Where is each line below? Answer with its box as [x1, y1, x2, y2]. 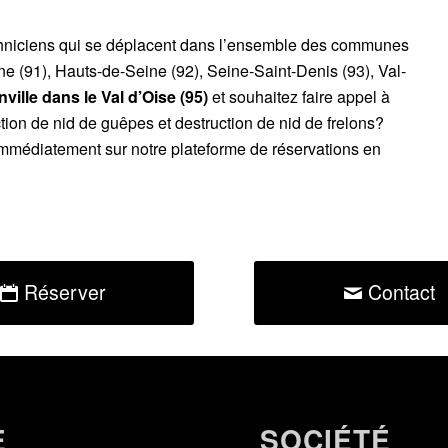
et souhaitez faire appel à [208, 84, 390, 108]
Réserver [24, 278, 106, 306]
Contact [367, 278, 435, 306]
